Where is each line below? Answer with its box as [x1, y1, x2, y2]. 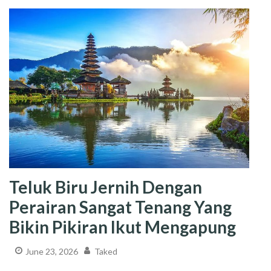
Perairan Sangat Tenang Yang [9, 196, 232, 217]
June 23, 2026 [25, 246, 78, 256]
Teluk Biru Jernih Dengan [9, 176, 202, 197]
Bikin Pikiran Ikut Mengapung [9, 216, 236, 237]
